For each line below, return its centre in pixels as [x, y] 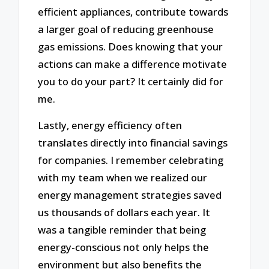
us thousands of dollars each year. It [124, 213]
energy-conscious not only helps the [124, 247]
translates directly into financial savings [133, 143]
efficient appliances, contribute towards [133, 11]
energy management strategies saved [130, 195]
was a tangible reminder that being [122, 230]
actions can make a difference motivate [133, 64]
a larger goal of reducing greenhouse [126, 29]
